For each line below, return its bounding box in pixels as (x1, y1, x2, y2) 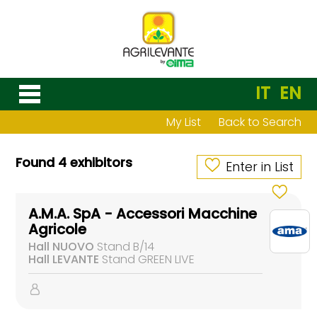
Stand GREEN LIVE (99, 251, 195, 267)
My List (166, 114, 201, 130)
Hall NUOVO (28, 238, 95, 255)
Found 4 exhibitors (16, 154, 133, 171)
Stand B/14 (94, 238, 155, 255)
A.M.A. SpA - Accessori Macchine (28, 204, 258, 224)
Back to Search (218, 114, 301, 130)
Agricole (28, 219, 87, 239)
